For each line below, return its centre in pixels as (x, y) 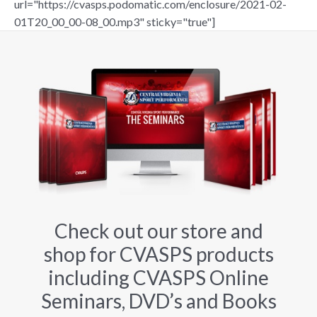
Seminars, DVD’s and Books (158, 301)
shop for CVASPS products (158, 254)
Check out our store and (158, 231)
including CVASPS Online (158, 278)
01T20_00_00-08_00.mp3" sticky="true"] (115, 22)
